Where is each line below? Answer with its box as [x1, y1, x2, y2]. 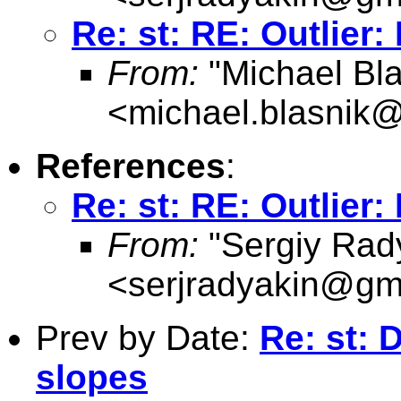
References [36, 146, 226, 185]
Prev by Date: [36, 318, 260, 357]
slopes [36, 357, 148, 397]
